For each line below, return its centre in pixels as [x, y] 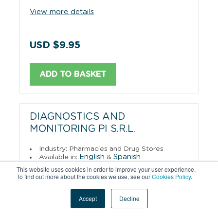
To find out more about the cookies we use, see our [84, 176]
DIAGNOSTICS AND [77, 117]
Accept [88, 198]
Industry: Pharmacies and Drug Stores [101, 149]
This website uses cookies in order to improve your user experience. [106, 169]
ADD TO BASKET [73, 74]
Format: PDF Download [78, 165]
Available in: [59, 157]
